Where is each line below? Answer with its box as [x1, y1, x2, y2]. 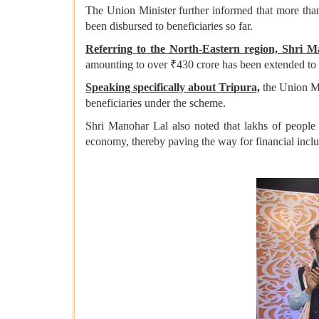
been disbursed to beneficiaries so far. [85, 20, 253, 33]
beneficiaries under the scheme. [85, 97, 226, 110]
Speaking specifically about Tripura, [85, 81, 261, 94]
